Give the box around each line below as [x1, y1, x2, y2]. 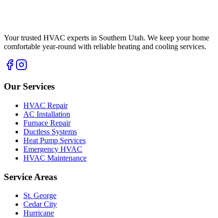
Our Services [4, 81, 54, 92]
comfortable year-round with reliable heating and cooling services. [4, 42, 206, 51]
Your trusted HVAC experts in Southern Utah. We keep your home [4, 33, 209, 42]
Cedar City [23, 200, 57, 209]
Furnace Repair [23, 119, 71, 127]
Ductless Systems [23, 127, 77, 136]
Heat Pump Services [23, 136, 86, 145]
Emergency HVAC [23, 145, 82, 153]
